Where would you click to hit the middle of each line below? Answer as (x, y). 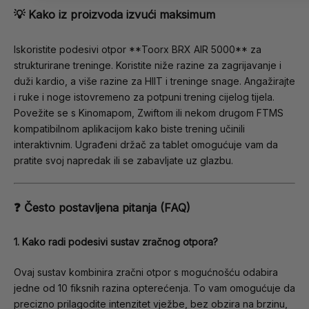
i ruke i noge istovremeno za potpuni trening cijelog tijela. (144, 97)
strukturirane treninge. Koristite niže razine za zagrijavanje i (148, 65)
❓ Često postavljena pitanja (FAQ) (102, 207)
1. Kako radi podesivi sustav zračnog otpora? (116, 242)
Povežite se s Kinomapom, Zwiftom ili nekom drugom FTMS (149, 112)
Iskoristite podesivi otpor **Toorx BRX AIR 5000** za (138, 49)
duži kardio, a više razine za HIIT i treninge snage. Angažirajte (154, 81)
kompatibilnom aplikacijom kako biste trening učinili (129, 128)
